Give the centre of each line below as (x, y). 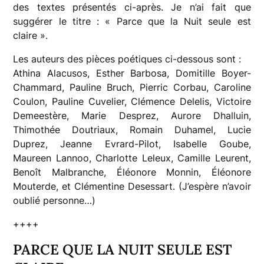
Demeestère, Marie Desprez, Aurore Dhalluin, (132, 115)
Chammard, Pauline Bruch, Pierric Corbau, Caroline (132, 87)
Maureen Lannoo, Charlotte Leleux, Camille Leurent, (132, 158)
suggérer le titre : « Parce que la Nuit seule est (132, 21)
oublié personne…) (55, 200)
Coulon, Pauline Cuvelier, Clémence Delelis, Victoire (132, 101)
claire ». (31, 35)
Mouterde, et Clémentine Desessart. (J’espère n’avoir (132, 186)
